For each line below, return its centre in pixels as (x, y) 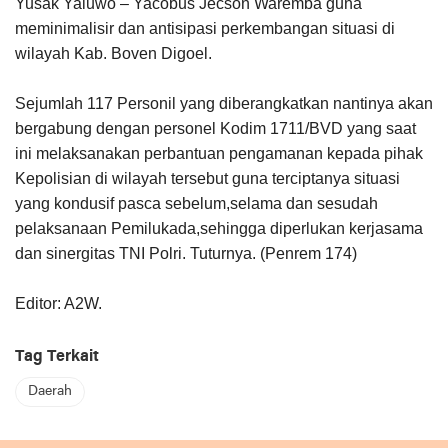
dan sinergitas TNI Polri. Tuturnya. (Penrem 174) (186, 253)
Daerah (50, 391)
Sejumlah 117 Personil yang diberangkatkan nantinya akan (224, 103)
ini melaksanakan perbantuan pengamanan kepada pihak (219, 153)
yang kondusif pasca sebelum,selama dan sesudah (196, 203)
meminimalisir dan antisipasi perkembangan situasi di (205, 28)
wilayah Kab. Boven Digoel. (113, 53)
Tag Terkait (57, 356)
